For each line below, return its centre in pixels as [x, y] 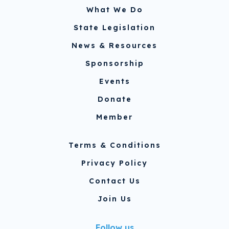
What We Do [114, 9]
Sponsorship [114, 63]
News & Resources [114, 45]
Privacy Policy [114, 163]
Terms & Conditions [114, 145]
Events [114, 81]
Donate [114, 99]
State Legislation [114, 27]
